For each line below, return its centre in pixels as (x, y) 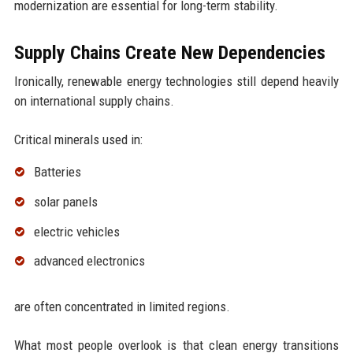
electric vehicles (76, 231)
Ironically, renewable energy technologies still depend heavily (176, 81)
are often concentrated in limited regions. (122, 307)
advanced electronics (89, 261)
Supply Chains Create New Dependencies (169, 52)
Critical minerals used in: (78, 139)
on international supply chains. (94, 100)
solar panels (65, 201)
